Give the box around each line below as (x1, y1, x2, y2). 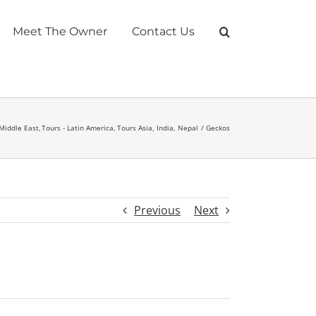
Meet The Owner (13, 24, 107, 38)
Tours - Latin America (42, 123, 114, 133)
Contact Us (132, 24, 195, 38)
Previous (134, 202, 181, 218)
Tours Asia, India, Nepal (117, 123, 198, 133)
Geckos (206, 123, 230, 133)
